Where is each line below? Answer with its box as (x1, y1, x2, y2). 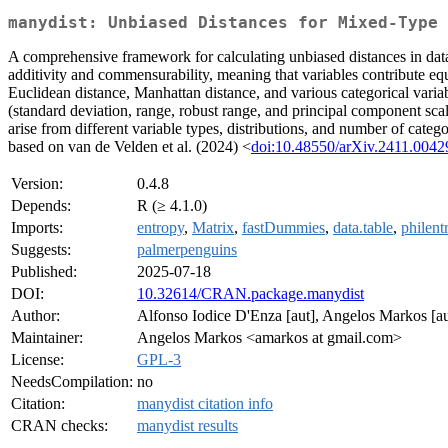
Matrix (192, 219, 234, 237)
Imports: (11, 219, 63, 237)
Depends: (11, 197, 71, 215)
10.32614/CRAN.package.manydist (137, 285, 364, 303)
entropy (137, 219, 184, 237)
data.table (333, 219, 393, 237)
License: (11, 351, 64, 369)
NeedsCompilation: (11, 373, 133, 391)
